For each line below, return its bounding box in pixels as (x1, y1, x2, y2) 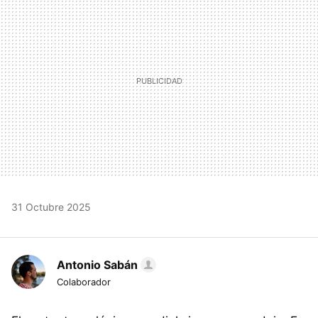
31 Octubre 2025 (11, 201, 91, 214)
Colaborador (57, 276, 111, 288)
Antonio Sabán (57, 258, 138, 273)
